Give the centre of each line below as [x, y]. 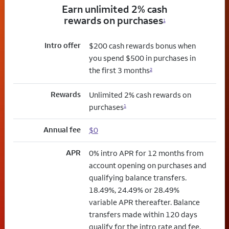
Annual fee [62, 129]
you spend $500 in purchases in [142, 58]
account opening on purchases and [147, 165]
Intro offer [62, 45]
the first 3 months [119, 71]
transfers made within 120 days [143, 214]
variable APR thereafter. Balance [144, 202]
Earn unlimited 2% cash [114, 9]
